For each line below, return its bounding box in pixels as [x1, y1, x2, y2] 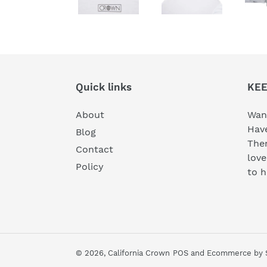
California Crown [108, 249, 170, 258]
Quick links [76, 81, 132, 93]
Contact [76, 144, 113, 156]
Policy [76, 161, 104, 173]
